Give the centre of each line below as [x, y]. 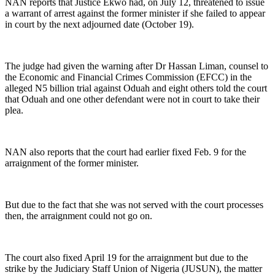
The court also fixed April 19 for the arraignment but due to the [126, 257]
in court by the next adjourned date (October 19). [99, 24]
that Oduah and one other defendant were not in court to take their [132, 99]
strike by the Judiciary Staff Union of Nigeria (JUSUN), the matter [134, 268]
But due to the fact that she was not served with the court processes [134, 204]
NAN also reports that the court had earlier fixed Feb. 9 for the [126, 152]
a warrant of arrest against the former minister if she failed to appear [135, 13]
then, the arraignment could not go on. [79, 215]
